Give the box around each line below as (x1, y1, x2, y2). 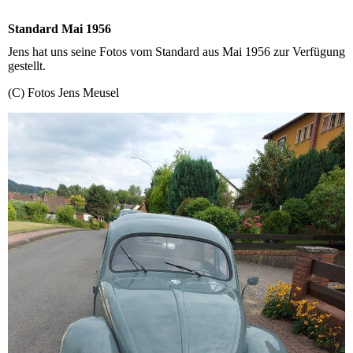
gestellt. (8, 59, 49, 73)
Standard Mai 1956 (8, 22, 111, 35)
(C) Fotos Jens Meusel (8, 86, 119, 100)
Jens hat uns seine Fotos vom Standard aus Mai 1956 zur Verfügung (8, 45, 345, 59)
